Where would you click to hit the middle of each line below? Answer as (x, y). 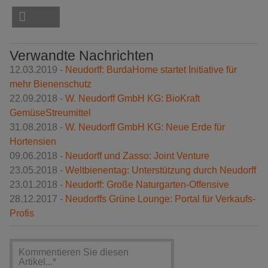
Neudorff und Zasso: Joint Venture (137, 156)
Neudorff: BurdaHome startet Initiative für (151, 70)
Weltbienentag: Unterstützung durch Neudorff (161, 170)
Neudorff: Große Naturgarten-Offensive (147, 185)
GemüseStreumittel (50, 113)
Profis (22, 214)
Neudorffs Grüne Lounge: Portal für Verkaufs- (160, 199)
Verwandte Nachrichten (82, 56)
